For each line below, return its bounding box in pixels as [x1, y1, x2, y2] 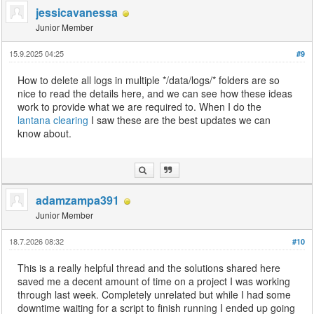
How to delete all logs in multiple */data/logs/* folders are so [18, 73, 280, 88]
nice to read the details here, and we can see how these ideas [18, 86, 293, 101]
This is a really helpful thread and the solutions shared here [18, 261, 281, 275]
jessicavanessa [36, 4, 118, 21]
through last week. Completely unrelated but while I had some [18, 287, 292, 302]
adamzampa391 [36, 192, 120, 209]
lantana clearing [18, 113, 89, 128]
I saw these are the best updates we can [88, 113, 271, 128]
